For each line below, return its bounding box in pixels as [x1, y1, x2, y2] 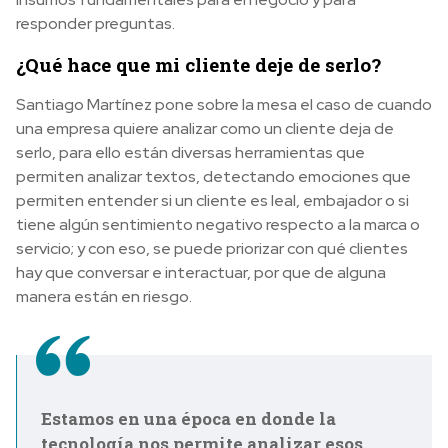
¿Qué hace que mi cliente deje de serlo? [16, 52, 381, 77]
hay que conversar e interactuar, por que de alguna [16, 262, 386, 283]
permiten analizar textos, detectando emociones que [16, 166, 411, 187]
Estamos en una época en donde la [41, 407, 336, 430]
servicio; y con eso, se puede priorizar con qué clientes [16, 238, 408, 259]
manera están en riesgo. [16, 286, 192, 307]
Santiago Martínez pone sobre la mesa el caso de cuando [16, 94, 432, 115]
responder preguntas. [16, 13, 175, 34]
